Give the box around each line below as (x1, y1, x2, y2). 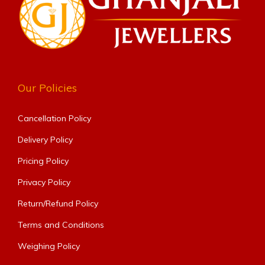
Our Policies (18, 80, 77, 95)
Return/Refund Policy (18, 198, 98, 209)
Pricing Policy (18, 155, 69, 166)
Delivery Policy (18, 134, 73, 145)
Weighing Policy (18, 240, 80, 251)
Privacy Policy (18, 176, 70, 188)
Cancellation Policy (18, 112, 91, 124)
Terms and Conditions (18, 219, 104, 230)
